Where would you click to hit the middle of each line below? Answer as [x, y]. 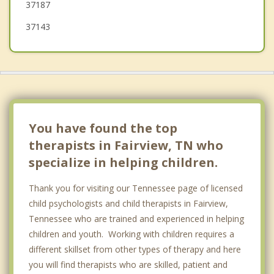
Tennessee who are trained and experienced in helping [136, 218]
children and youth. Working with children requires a [131, 234]
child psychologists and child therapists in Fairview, [128, 203]
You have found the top [103, 128]
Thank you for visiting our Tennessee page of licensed [136, 188]
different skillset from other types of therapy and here [135, 249]
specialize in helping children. [123, 162]
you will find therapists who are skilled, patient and [128, 264]
